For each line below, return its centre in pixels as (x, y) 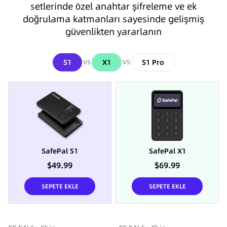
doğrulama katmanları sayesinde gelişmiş (113, 19)
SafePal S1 (60, 151)
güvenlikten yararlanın (113, 32)
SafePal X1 (167, 151)
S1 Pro (153, 63)
